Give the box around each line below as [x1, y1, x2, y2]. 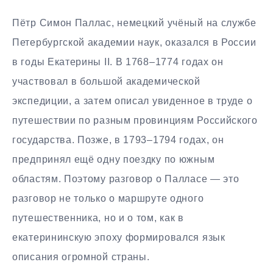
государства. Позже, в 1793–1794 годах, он [12, 135, 224, 146]
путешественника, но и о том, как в [12, 213, 184, 224]
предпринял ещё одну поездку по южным [12, 154, 215, 165]
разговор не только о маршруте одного [12, 193, 204, 204]
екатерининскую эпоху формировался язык [12, 232, 225, 243]
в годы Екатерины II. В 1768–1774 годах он [12, 57, 224, 68]
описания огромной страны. [12, 252, 150, 263]
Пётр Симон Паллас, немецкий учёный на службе [12, 18, 257, 29]
